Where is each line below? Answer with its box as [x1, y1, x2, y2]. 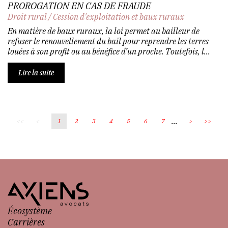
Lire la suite [18, 68, 54, 77]
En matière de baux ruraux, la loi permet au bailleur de [8, 25, 199, 36]
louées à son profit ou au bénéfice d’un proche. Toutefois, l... [8, 46, 210, 56]
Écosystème [8, 205, 52, 217]
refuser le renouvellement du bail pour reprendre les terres [8, 36, 209, 46]
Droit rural [8, 11, 47, 22]
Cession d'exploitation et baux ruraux [53, 11, 184, 22]
